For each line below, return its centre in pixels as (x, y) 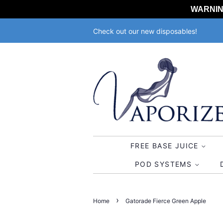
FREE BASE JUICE (166, 146)
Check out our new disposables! (145, 31)
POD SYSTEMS (165, 164)
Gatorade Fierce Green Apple (166, 201)
